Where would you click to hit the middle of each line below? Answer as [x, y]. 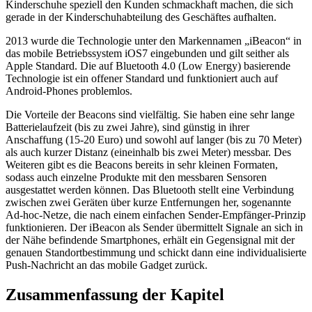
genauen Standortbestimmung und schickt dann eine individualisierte [156, 253]
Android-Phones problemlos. [69, 91]
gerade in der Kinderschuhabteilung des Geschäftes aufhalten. [141, 17]
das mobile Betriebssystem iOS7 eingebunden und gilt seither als [147, 54]
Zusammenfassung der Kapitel [115, 295]
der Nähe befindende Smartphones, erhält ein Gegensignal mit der [150, 240]
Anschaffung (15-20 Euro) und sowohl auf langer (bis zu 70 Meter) [154, 140]
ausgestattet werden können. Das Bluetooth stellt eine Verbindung [150, 190]
